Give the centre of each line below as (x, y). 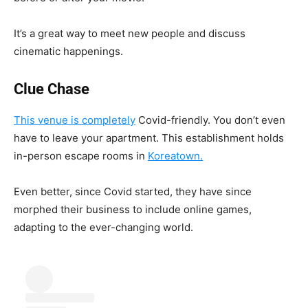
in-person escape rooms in (81, 155)
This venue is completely (75, 120)
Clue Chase (52, 89)
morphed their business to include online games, (133, 209)
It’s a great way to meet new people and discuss (130, 33)
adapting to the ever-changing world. (103, 227)
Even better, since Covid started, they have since (133, 191)
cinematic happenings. (68, 51)
